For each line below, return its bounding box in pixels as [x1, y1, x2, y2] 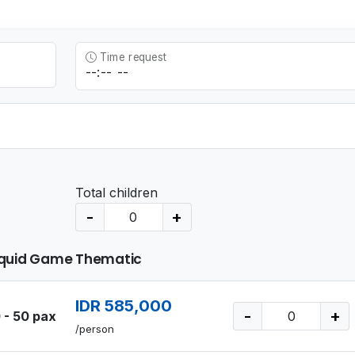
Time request [96, 50, 166, 64]
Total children [74, 184, 158, 200]
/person [74, 322, 114, 335]
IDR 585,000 [74, 296, 172, 315]
